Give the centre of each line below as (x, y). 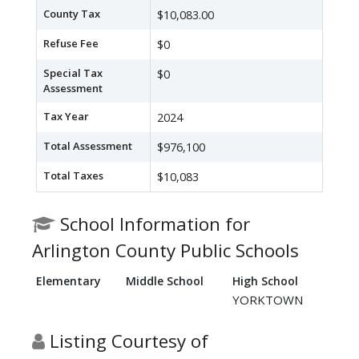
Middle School (165, 281)
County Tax (72, 14)
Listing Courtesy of (127, 341)
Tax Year (66, 117)
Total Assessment (88, 146)
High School (265, 281)
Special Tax (73, 73)
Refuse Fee (71, 44)
